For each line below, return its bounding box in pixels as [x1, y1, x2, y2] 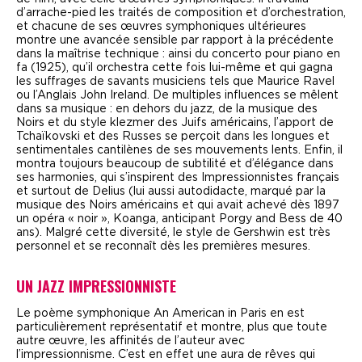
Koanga [113, 213, 156, 225]
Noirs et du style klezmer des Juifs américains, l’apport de [16, 116, 334, 128]
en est [267, 307, 305, 319]
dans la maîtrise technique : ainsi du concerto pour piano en [16, 48, 340, 60]
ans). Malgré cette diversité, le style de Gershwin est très [16, 226, 330, 238]
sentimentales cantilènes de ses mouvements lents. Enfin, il [16, 144, 343, 156]
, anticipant [156, 213, 219, 225]
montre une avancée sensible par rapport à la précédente [16, 34, 334, 46]
